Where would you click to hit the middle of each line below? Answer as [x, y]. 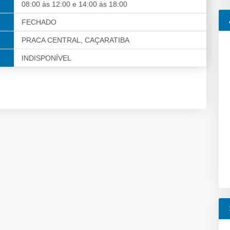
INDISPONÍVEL [46, 58]
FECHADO [39, 22]
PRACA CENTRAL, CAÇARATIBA [75, 40]
